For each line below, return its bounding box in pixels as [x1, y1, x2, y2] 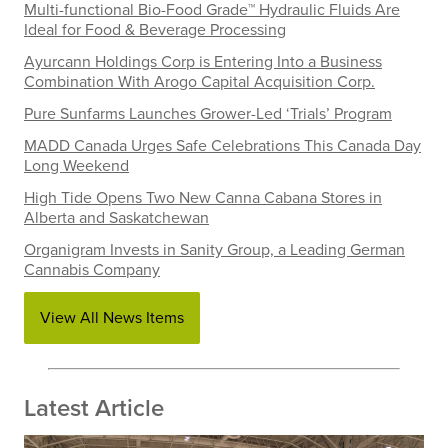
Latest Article [24, 393, 164, 423]
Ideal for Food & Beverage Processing [24, 19, 286, 40]
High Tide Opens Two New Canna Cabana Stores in [24, 187, 382, 208]
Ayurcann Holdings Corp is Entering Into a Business [24, 51, 382, 72]
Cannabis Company [24, 259, 160, 280]
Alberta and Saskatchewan [24, 207, 209, 228]
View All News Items [40, 307, 184, 328]
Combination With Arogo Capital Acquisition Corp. [24, 71, 375, 92]
